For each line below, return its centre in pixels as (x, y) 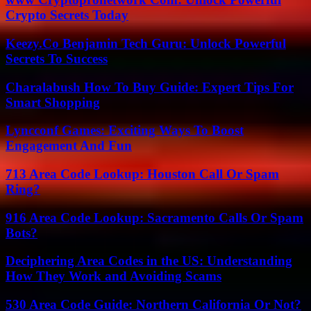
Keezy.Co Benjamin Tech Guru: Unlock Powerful (146, 43)
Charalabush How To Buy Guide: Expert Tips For (150, 87)
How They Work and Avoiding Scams (114, 276)
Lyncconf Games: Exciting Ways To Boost (125, 131)
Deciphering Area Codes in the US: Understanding (149, 261)
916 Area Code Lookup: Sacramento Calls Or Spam (154, 217)
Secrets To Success (57, 58)
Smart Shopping (53, 102)
